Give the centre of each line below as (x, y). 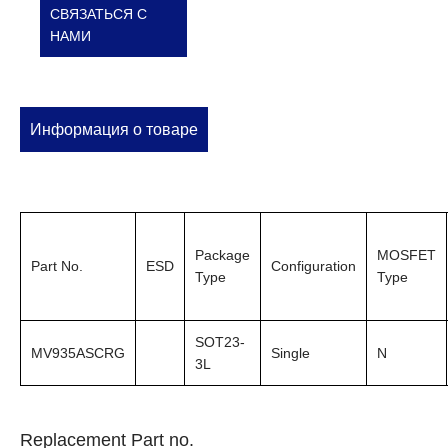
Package (222, 255)
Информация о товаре (114, 129)
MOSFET (406, 255)
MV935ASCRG (78, 353)
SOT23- (220, 342)
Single (290, 353)
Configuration (313, 266)
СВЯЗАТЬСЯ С (98, 14)
